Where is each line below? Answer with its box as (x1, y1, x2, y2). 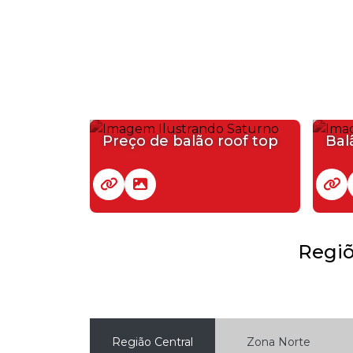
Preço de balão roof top (102, 132, 278, 150)
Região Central (112, 334, 194, 349)
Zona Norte (246, 334, 310, 349)
